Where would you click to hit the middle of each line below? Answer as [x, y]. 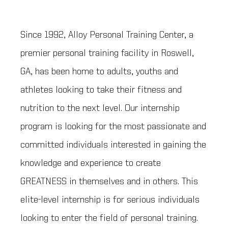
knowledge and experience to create [91, 164]
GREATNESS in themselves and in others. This [109, 182]
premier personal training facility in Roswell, [107, 54]
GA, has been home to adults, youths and [99, 72]
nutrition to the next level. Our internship [100, 109]
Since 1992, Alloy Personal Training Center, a [107, 35]
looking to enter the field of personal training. [109, 219]
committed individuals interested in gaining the [113, 145]
